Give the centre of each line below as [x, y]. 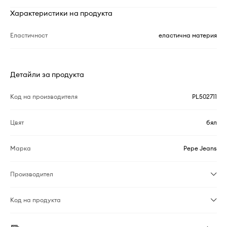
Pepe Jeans [200, 148]
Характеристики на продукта [61, 13]
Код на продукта [35, 200]
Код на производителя [44, 96]
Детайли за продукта [47, 74]
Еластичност [29, 35]
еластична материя [188, 35]
